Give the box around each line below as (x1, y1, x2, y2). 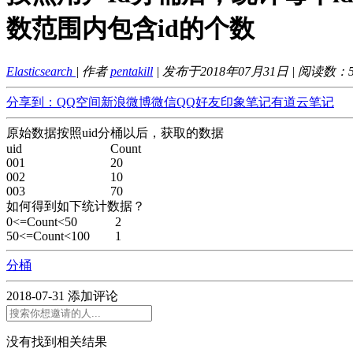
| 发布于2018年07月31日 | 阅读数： (153, 64, 348, 78)
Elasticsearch (6, 64, 76, 78)
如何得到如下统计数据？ (6, 199, 145, 213)
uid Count (6, 141, 141, 155)
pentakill (110, 64, 153, 78)
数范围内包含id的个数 (6, 14, 255, 43)
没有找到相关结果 (6, 334, 107, 348)
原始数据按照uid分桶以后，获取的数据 (6, 125, 224, 139)
